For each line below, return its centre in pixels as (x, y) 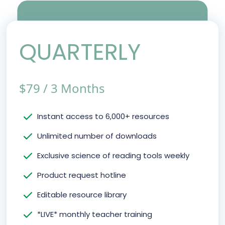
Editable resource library (82, 195)
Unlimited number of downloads (97, 136)
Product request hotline (81, 175)
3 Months (78, 88)
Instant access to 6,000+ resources (103, 117)
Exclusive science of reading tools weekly (113, 156)
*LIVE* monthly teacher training (94, 214)
